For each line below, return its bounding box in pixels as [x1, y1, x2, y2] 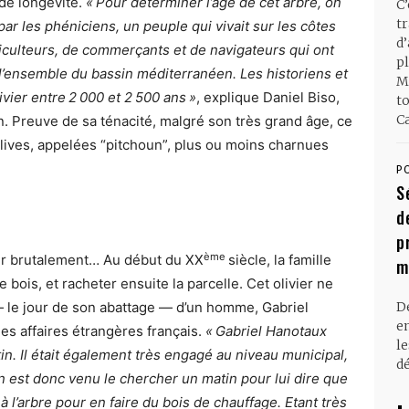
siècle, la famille [225, 251, 331, 269]
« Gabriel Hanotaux [205, 322, 327, 341]
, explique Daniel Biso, [196, 89, 340, 107]
